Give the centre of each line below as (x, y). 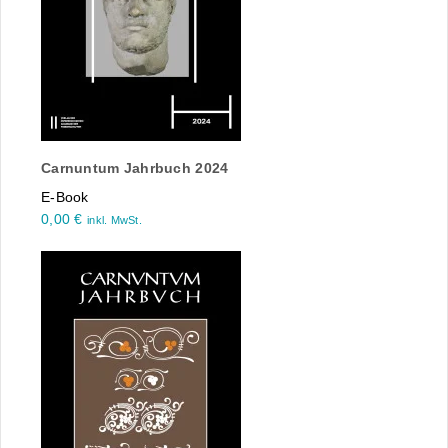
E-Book (65, 197)
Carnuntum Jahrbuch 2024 (135, 168)
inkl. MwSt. (114, 220)
